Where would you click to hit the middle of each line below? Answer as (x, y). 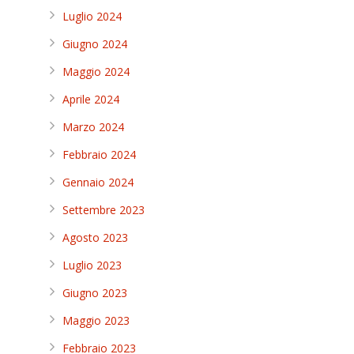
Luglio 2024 (92, 16)
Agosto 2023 (95, 237)
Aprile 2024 (91, 99)
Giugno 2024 (95, 44)
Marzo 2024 (93, 127)
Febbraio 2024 (99, 154)
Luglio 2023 (92, 265)
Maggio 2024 (96, 72)
